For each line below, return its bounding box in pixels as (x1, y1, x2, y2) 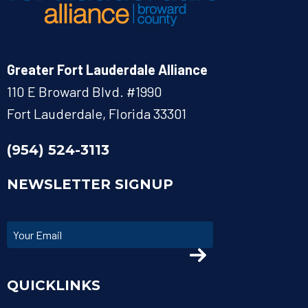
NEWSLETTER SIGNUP (7, 176, 173, 193)
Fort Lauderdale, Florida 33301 (7, 105, 186, 122)
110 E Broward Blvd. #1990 (7, 83, 162, 100)
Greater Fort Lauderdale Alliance (7, 61, 208, 78)
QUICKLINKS (7, 277, 100, 294)
